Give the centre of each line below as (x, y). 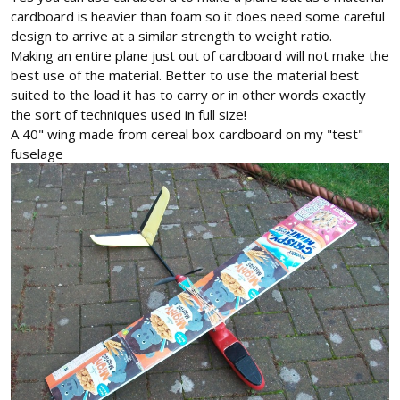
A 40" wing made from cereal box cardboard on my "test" (187, 133)
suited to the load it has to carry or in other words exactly (188, 94)
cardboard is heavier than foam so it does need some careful (198, 16)
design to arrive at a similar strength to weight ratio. (171, 35)
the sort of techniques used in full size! (129, 114)
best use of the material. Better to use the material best (185, 75)
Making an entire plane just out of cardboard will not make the (200, 55)
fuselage (37, 153)
